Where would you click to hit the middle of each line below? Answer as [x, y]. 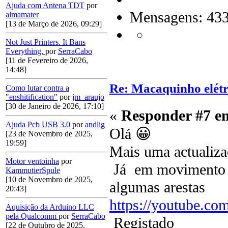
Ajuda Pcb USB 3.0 [38, 125]
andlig [95, 125]
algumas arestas [157, 188]
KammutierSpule [33, 170]
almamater [22, 15]
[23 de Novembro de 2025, [49, 134]
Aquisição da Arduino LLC [50, 207]
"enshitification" [32, 97]
